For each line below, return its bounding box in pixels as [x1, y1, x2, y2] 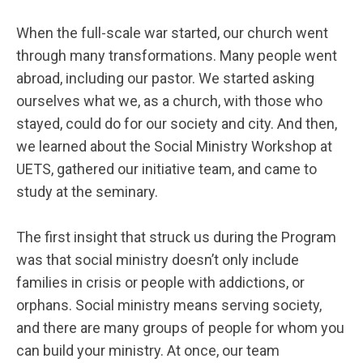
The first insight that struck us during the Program [16, 228, 336, 246]
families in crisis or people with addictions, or [16, 274, 305, 291]
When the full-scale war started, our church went [16, 24, 328, 41]
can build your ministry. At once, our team [16, 342, 280, 359]
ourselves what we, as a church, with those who [16, 92, 322, 109]
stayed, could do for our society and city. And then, [16, 115, 337, 132]
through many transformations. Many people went [16, 47, 337, 64]
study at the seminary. [16, 183, 158, 200]
